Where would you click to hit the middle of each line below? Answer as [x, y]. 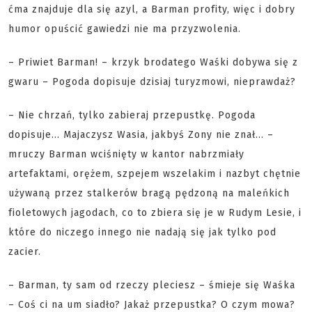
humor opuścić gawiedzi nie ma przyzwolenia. [125, 29]
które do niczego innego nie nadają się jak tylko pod [142, 232]
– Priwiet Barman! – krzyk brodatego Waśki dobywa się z [153, 62]
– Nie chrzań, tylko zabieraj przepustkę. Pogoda [132, 115]
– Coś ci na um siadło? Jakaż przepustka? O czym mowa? [152, 305]
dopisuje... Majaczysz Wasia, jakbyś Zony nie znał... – [141, 135]
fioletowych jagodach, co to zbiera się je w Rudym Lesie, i [155, 213]
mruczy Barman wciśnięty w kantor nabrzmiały [126, 154]
